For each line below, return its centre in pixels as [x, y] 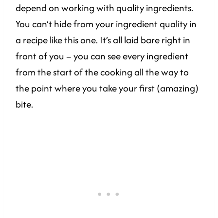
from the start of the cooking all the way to [102, 72]
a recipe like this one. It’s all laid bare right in [103, 40]
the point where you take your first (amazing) [107, 88]
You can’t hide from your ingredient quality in [106, 24]
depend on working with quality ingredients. [104, 8]
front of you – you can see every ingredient [102, 56]
